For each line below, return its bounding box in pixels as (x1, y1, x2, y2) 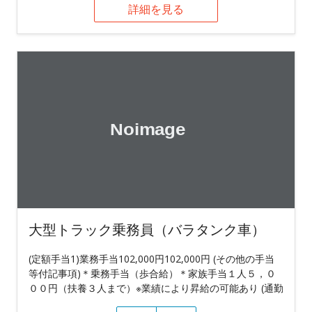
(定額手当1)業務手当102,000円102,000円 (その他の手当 (29, 251, 274, 265)
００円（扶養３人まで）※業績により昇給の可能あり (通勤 (29, 281, 283, 295)
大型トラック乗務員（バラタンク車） (29, 219, 265, 239)
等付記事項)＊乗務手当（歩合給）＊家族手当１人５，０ (29, 266, 276, 280)
